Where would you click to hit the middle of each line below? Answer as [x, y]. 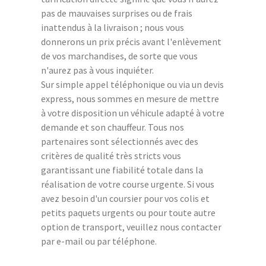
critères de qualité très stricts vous [111, 155]
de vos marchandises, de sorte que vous [119, 56]
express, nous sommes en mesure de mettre [130, 98]
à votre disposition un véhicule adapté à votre [133, 113]
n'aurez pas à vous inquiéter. [97, 70]
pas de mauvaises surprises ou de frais [117, 13]
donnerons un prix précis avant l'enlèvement [131, 41]
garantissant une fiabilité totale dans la [122, 170]
